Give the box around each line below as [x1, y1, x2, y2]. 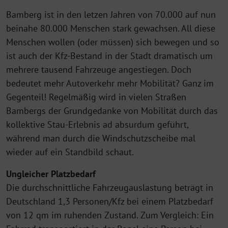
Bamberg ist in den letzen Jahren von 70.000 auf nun [6, 8, 216, 20]
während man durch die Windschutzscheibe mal [6, 132, 195, 144]
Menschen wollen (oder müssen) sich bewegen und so [6, 36, 219, 48]
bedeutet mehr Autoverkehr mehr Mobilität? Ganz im [6, 77, 214, 89]
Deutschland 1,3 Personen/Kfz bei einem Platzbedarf [6, 195, 213, 207]
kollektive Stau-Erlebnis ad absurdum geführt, [6, 118, 188, 130]
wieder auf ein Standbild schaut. [6, 146, 134, 158]
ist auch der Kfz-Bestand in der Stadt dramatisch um [6, 49, 213, 62]
